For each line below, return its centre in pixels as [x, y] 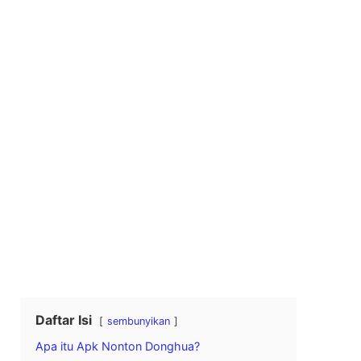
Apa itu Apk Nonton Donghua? [118, 346]
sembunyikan [139, 321]
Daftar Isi [64, 320]
